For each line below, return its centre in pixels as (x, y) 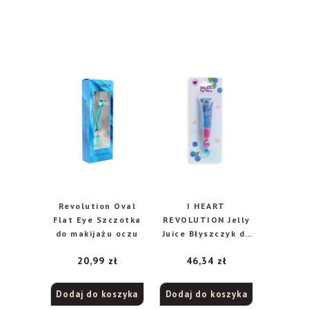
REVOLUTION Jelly (206, 220)
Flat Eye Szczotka (97, 220)
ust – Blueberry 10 (206, 248)
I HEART (206, 206)
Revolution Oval (97, 206)
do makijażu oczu (97, 234)
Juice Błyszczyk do (206, 234)
